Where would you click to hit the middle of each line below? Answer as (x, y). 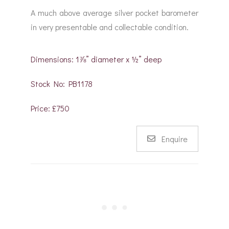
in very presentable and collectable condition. (110, 27)
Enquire (175, 139)
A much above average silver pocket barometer (114, 12)
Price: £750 (50, 108)
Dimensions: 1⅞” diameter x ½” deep (96, 59)
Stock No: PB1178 (62, 83)
